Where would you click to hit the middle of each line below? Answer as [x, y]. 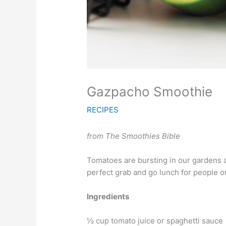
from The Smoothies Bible [134, 136]
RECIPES [103, 110]
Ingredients [108, 197]
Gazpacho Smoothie [150, 92]
